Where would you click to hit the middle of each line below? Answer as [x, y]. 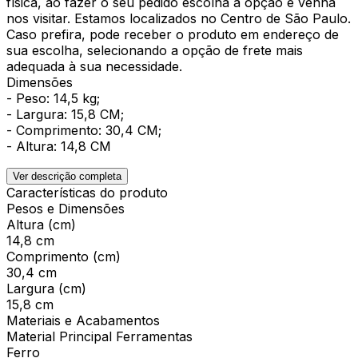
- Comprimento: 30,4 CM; [84, 130]
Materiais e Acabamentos [83, 320]
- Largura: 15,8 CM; [65, 114]
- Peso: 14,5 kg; [53, 98]
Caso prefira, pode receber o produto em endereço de [173, 34]
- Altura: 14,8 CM [59, 146]
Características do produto [87, 192]
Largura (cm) [46, 288]
